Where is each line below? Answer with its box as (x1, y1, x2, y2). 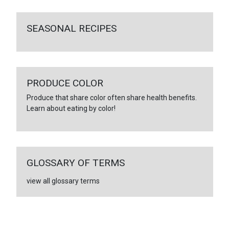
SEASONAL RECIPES (26, 22, 117, 34)
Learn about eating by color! (26, 104, 116, 112)
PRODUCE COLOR (26, 77, 103, 89)
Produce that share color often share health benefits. (26, 93, 197, 102)
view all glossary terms (26, 176, 100, 185)
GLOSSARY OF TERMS (26, 156, 125, 169)
